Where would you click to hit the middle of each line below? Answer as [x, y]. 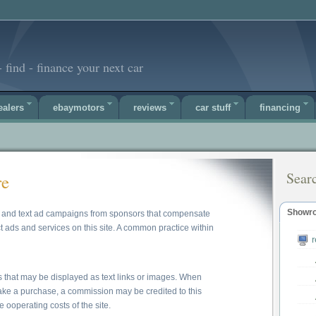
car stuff [213, 108]
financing [280, 108]
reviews [150, 108]
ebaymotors [79, 108]
